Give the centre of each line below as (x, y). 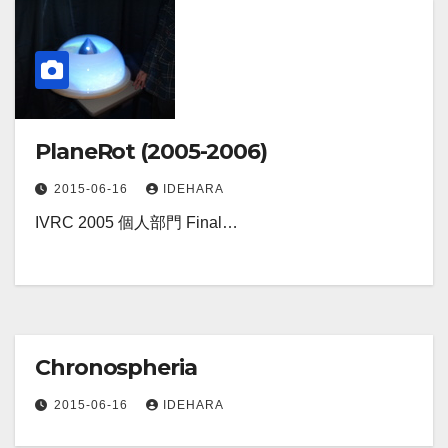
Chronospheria (116, 368)
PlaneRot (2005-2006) (151, 152)
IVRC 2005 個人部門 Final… (136, 223)
